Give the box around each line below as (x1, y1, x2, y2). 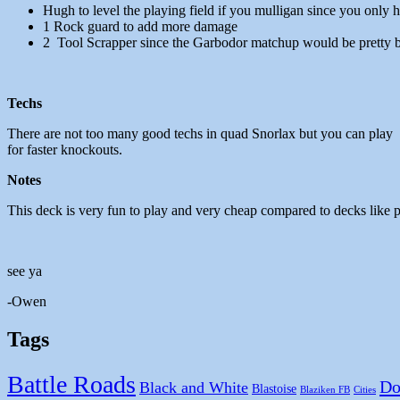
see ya (7, 263, 42, 279)
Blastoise (252, 382, 296, 396)
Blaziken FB (300, 385, 350, 396)
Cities (354, 385, 376, 396)
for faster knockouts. (7, 142, 122, 158)
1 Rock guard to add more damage (43, 19, 237, 35)
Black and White (139, 379, 248, 397)
